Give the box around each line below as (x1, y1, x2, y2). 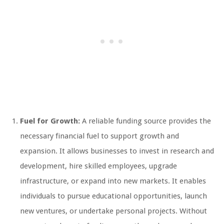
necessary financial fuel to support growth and (20, 131, 179, 141)
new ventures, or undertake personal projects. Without (20, 206, 207, 216)
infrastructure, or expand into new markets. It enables (20, 176, 206, 186)
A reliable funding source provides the (80, 116, 211, 126)
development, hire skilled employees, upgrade (20, 161, 177, 171)
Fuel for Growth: (20, 116, 80, 126)
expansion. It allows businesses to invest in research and (20, 146, 214, 156)
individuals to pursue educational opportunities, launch (20, 191, 207, 201)
